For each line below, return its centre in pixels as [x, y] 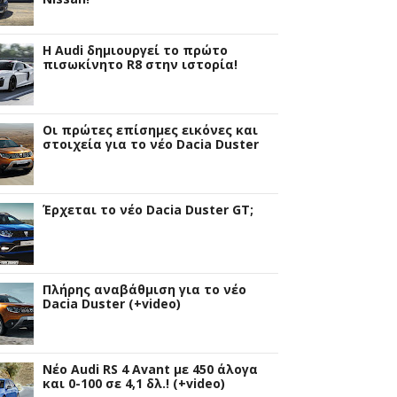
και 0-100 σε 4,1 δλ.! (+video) [134, 383]
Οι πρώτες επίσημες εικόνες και [151, 129]
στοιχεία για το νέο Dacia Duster [151, 144]
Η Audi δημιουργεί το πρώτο [136, 50]
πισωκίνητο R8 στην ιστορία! [140, 64]
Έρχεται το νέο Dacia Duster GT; [148, 209]
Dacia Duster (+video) [112, 303]
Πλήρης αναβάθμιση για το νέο [145, 289]
